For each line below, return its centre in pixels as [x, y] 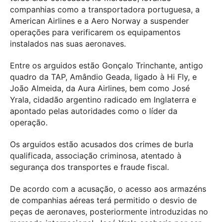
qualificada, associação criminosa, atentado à [96, 156]
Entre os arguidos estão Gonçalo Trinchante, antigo [107, 66]
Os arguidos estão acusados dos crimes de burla [102, 144]
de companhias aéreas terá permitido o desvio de [103, 200]
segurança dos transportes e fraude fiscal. [89, 167]
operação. [29, 123]
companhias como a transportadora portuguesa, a [105, 10]
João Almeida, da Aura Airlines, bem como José [100, 88]
